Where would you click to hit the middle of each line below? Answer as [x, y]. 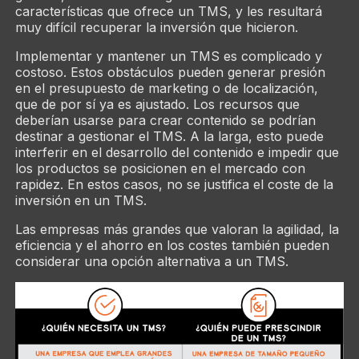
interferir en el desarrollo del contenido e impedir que [177, 152]
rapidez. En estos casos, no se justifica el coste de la [174, 184]
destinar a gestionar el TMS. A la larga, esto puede [169, 136]
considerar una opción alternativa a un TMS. [151, 261]
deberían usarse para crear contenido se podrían [165, 120]
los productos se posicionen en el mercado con [160, 168]
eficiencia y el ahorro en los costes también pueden [172, 245]
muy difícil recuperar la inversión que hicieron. [156, 27]
